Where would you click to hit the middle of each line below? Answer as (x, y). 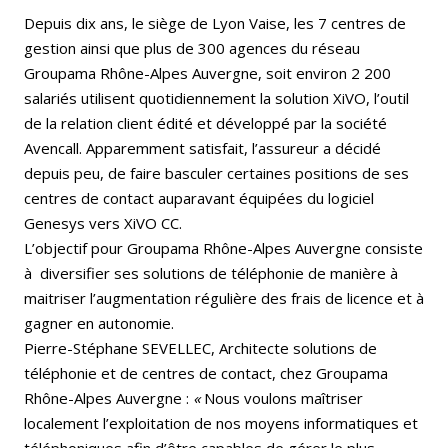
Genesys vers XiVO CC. (103, 222)
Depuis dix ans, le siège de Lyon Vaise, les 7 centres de (215, 22)
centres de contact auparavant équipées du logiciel (199, 197)
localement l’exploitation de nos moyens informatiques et (221, 422)
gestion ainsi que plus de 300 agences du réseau (192, 47)
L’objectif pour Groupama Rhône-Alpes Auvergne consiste (223, 247)
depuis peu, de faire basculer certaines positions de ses (216, 172)
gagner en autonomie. (99, 322)
